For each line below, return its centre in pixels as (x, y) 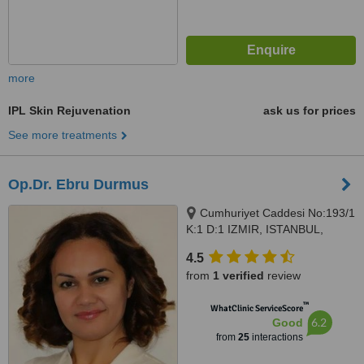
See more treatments (63, 135)
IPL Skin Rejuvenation (69, 110)
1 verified (238, 275)
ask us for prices (310, 110)
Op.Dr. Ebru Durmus (78, 184)
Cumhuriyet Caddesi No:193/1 (277, 213)
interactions (276, 337)
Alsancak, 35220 (229, 245)
